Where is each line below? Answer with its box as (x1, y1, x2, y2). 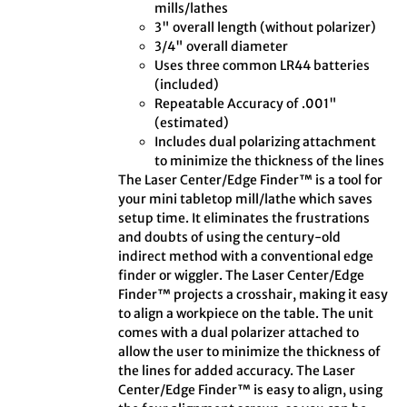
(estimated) (154, 114, 230, 132)
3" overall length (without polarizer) (154, 19, 377, 36)
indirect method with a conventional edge (118, 248, 374, 265)
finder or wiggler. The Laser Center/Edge (118, 267, 365, 284)
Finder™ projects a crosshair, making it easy (118, 286, 389, 303)
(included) (154, 76, 220, 94)
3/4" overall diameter (154, 38, 289, 55)
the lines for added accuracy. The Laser (118, 362, 356, 380)
